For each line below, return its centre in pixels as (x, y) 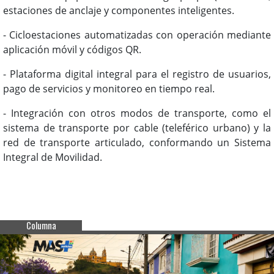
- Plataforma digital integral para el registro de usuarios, (137, 74)
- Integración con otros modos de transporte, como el (137, 113)
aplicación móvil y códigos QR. (72, 49)
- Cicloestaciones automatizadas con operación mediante (137, 35)
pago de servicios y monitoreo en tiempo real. (109, 88)
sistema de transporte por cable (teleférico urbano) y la (137, 128)
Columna (41, 225)
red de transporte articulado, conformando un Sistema (137, 142)
